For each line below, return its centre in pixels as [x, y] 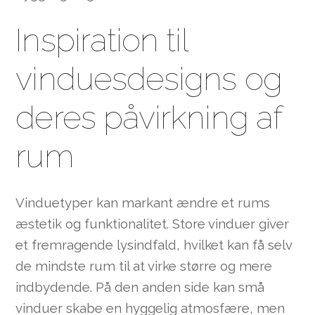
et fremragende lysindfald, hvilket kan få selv [154, 245]
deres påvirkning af [148, 117]
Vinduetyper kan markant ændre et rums [143, 202]
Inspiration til [102, 40]
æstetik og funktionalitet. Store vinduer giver [153, 224]
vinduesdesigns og [149, 79]
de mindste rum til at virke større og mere [144, 266]
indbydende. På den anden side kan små [140, 287]
